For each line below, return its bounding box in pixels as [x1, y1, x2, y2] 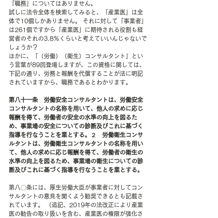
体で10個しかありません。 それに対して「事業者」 [9, 18, 147, 24]
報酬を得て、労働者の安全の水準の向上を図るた [9, 114, 137, 121]
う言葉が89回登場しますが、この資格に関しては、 [9, 62, 145, 68]
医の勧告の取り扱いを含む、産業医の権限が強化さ [9, 211, 143, 217]
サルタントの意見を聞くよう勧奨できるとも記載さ [9, 193, 143, 200]
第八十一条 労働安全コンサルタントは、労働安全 [9, 97, 143, 103]
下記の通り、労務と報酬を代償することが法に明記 [9, 71, 143, 77]
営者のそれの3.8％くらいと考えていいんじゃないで [9, 36, 147, 42]
